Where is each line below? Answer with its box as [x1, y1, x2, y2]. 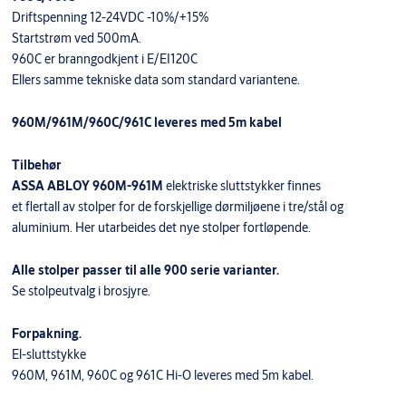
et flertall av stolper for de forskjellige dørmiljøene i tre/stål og [11, 198, 343, 216]
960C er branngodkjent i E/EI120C [11, 51, 198, 68]
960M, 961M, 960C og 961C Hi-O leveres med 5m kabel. [11, 367, 314, 384]
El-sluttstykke [11, 346, 86, 363]
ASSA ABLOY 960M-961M [11, 178, 163, 195]
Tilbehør [11, 157, 62, 174]
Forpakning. [11, 325, 82, 343]
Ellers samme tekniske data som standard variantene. [11, 72, 300, 89]
